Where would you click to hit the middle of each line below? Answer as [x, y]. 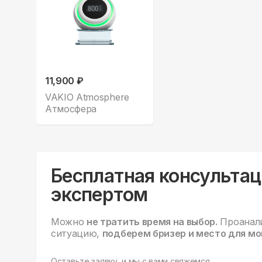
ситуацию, [77, 234]
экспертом [99, 195]
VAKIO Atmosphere [87, 97]
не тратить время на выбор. [152, 222]
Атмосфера [71, 109]
